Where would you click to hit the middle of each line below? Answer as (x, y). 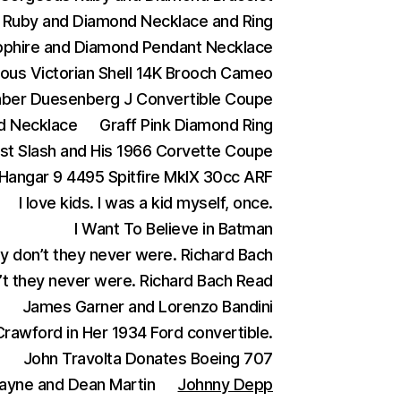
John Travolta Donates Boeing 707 (148, 358)
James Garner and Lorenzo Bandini (147, 307)
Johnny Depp (225, 384)
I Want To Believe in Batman (174, 229)
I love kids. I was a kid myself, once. (145, 203)
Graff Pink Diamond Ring (186, 125)
